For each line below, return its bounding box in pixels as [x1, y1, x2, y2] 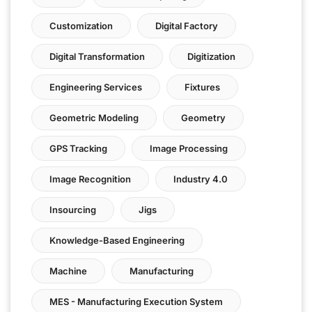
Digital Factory [155, 19, 218, 31]
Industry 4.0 [173, 173, 228, 185]
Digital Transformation [49, 50, 145, 62]
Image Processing [150, 142, 228, 154]
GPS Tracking [49, 142, 107, 154]
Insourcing [49, 203, 96, 215]
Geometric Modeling [49, 111, 139, 123]
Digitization [187, 50, 235, 62]
